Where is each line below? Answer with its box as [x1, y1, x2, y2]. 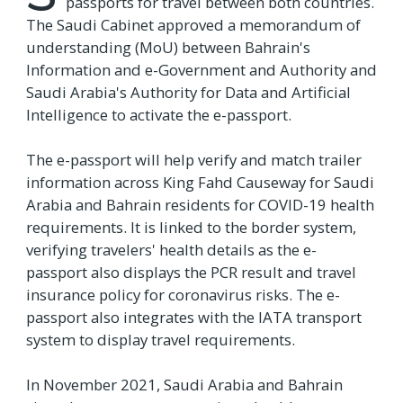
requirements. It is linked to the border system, [26, 217, 356, 238]
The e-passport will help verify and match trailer [26, 149, 362, 171]
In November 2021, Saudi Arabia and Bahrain [26, 374, 343, 396]
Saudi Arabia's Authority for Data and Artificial [26, 82, 351, 103]
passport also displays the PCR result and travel [26, 262, 356, 283]
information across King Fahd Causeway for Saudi [26, 172, 374, 193]
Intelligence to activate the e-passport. [26, 104, 291, 126]
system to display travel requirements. [26, 329, 299, 351]
